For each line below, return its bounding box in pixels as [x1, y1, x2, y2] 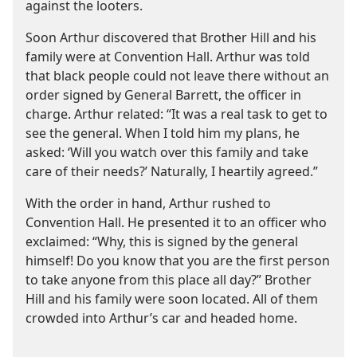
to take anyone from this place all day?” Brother [25, 270, 312, 288]
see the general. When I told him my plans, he [25, 124, 300, 142]
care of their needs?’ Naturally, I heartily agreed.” [25, 162, 318, 180]
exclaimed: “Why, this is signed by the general [25, 232, 298, 250]
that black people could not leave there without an [25, 66, 329, 84]
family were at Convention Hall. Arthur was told [25, 47, 310, 65]
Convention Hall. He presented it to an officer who [25, 213, 327, 231]
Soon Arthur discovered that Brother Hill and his [25, 28, 316, 46]
